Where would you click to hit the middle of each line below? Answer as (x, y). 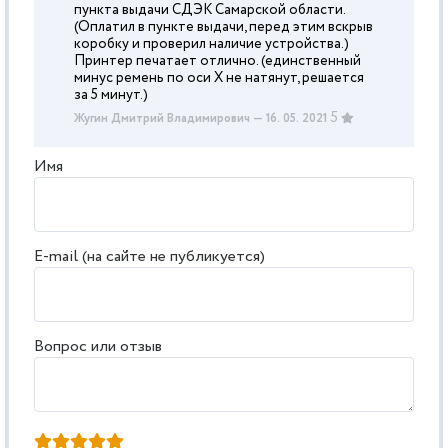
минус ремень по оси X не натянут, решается (219, 78)
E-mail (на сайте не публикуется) (149, 256)
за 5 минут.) (111, 95)
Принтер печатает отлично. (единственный (217, 61)
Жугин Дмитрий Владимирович (162, 118)
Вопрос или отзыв (98, 346)
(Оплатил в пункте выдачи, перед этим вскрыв (223, 27)
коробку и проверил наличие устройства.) (211, 44)
